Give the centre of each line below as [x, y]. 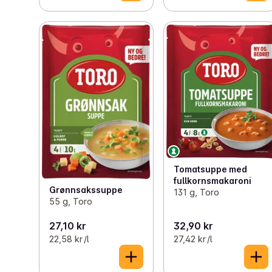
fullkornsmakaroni [213, 181]
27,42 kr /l [193, 239]
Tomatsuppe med [211, 169]
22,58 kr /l [69, 239]
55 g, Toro [71, 201]
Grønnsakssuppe [86, 189]
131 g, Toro [197, 192]
